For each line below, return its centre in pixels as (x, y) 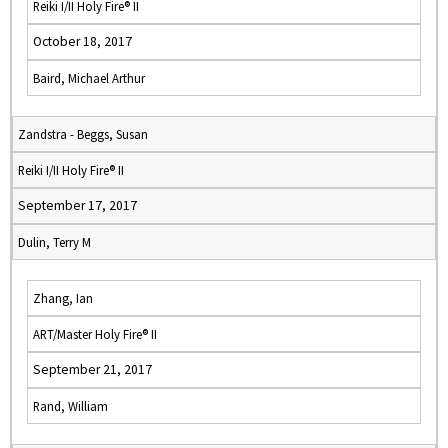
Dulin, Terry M (54, 242)
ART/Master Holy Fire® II (95, 334)
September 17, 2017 (77, 205)
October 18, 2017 (82, 41)
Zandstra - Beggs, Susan (83, 134)
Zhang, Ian (63, 298)
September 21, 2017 (92, 369)
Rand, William (70, 406)
